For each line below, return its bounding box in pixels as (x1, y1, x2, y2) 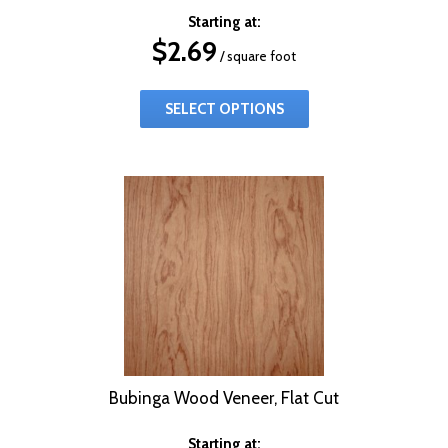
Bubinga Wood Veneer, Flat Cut (109, 387, 339, 408)
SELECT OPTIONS (164, 99, 284, 118)
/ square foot (217, 47, 296, 64)
